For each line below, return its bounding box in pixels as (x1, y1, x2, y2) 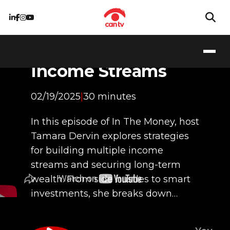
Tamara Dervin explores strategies (31, 130, 189, 142)
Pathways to (31, 22, 133, 42)
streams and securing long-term (31, 159, 181, 170)
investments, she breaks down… (31, 187, 178, 199)
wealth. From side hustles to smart (31, 173, 190, 185)
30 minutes (83, 90, 136, 102)
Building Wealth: (31, 41, 168, 62)
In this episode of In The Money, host (31, 116, 199, 127)
